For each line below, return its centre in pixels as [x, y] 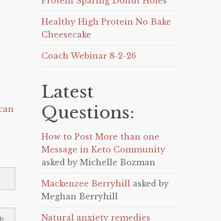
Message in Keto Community [104, 149]
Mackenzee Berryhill [86, 184]
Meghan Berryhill [80, 196]
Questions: [88, 112]
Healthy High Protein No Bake [107, 22]
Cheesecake [67, 35]
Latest [68, 92]
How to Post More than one [101, 137]
